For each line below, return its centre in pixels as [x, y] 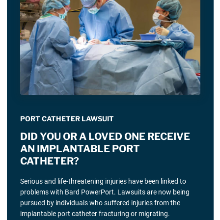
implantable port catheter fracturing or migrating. [95, 213]
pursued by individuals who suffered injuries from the [100, 203]
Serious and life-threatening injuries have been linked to [103, 181]
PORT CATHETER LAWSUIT [67, 119]
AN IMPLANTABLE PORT [80, 149]
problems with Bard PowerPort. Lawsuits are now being [105, 192]
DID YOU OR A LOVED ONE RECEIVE [105, 137]
